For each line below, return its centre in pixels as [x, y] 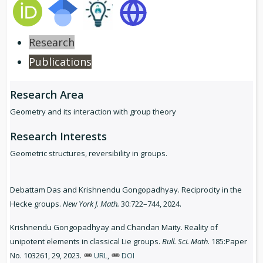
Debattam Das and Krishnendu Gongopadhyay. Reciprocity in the [126, 189]
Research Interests [58, 136]
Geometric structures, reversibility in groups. [90, 153]
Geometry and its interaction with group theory [93, 111]
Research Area [47, 94]
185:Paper [228, 241]
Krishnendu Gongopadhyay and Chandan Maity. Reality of [114, 227]
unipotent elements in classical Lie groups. [86, 241]
